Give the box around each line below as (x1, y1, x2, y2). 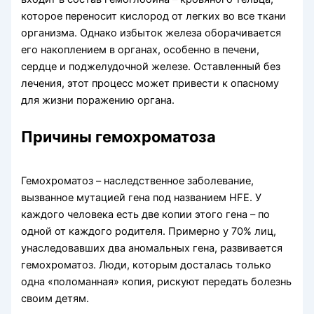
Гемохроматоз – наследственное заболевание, (21, 174, 254, 187)
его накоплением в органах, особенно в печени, (21, 43, 260, 56)
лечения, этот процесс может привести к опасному (21, 76, 280, 90)
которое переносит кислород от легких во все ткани (21, 9, 287, 22)
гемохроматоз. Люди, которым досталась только (21, 258, 272, 271)
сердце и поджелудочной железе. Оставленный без (21, 60, 281, 73)
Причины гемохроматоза (21, 127, 217, 146)
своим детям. (21, 292, 90, 305)
